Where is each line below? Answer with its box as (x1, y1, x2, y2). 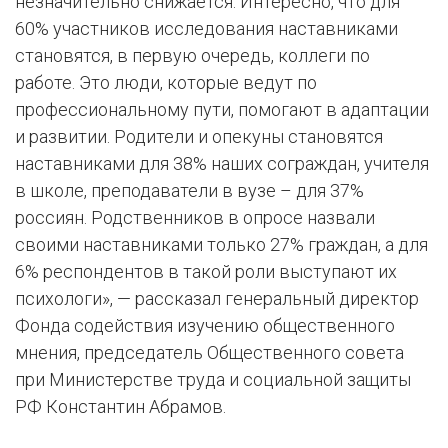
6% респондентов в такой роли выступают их (15, 261, 397, 283)
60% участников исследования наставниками (15, 18, 398, 40)
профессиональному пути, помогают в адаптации (15, 99, 429, 121)
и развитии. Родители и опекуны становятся (15, 126, 383, 148)
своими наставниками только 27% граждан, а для (15, 234, 428, 256)
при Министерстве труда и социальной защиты (15, 369, 411, 391)
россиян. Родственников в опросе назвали (15, 207, 375, 229)
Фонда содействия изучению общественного (15, 315, 395, 337)
